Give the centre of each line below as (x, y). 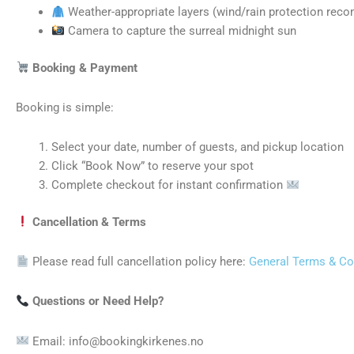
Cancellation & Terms (88, 222)
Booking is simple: (65, 108)
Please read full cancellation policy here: (139, 262)
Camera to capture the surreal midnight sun (181, 31)
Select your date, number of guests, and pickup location (198, 147)
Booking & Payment (84, 68)
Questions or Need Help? (97, 301)
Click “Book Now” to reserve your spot (153, 166)
